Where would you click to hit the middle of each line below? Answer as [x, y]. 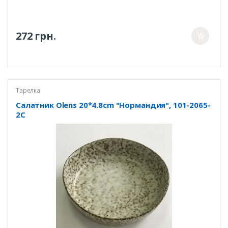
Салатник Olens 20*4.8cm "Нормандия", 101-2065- [113, 105]
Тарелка [28, 91]
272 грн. [36, 36]
